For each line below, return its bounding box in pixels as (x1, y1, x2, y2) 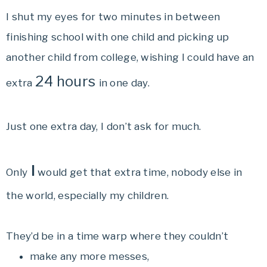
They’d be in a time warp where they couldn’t (6, 230, 229, 242)
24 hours (35, 73, 99, 90)
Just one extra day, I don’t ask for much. (6, 120, 201, 132)
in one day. (98, 77, 150, 89)
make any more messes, (30, 250, 150, 262)
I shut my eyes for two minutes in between (6, 11, 221, 23)
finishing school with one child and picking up (6, 31, 229, 43)
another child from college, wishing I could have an (6, 51, 254, 63)
